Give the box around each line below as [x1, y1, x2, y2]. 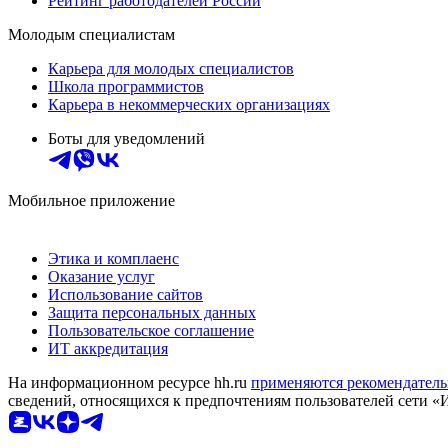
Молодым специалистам [8, 25, 175, 43]
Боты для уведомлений [48, 129, 205, 147]
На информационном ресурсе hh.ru [8, 373, 251, 391]
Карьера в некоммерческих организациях [48, 95, 330, 113]
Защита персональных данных [48, 303, 256, 321]
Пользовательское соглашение [48, 321, 254, 339]
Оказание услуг [48, 267, 155, 285]
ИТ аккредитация [48, 339, 168, 357]
